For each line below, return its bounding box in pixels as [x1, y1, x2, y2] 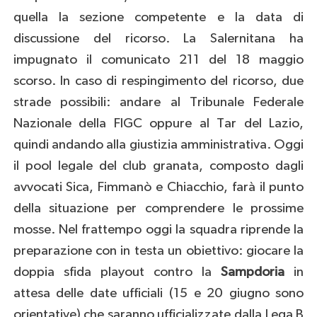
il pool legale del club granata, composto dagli [13, 158, 304, 173]
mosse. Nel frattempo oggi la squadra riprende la [13, 222, 304, 236]
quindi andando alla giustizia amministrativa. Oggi [13, 137, 304, 151]
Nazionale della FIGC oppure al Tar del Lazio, [13, 116, 304, 130]
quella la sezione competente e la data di [13, 10, 304, 24]
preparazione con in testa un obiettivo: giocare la [13, 243, 304, 258]
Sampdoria [221, 265, 294, 279]
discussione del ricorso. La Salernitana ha [13, 31, 304, 45]
